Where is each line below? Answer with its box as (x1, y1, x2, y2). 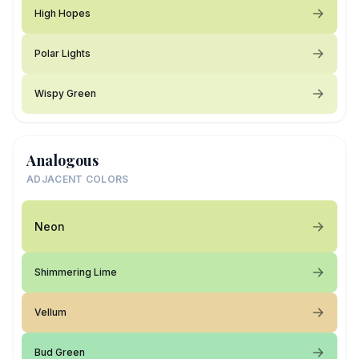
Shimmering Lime (34, 266, 117, 278)
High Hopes (34, 7, 91, 19)
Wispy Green (34, 87, 96, 99)
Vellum (34, 306, 67, 318)
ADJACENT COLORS (26, 173, 129, 185)
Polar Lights (34, 47, 91, 59)
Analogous (26, 151, 99, 170)
